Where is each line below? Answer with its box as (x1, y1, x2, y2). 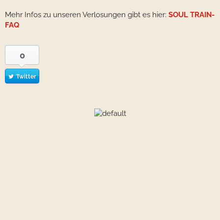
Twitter (16, 73, 36, 80)
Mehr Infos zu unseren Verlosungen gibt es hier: (5, 10, 168, 19)
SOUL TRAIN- (168, 10, 215, 19)
